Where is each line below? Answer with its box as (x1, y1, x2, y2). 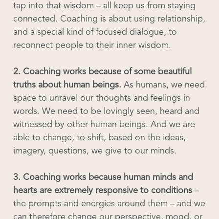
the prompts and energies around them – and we (13, 199, 205, 208)
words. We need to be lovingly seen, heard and (13, 107, 199, 116)
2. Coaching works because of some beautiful (13, 67, 192, 76)
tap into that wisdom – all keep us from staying (13, 1, 196, 10)
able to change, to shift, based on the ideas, (13, 133, 186, 142)
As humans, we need (121, 81, 205, 89)
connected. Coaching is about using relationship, (13, 15, 205, 23)
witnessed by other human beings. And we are (13, 120, 195, 129)
